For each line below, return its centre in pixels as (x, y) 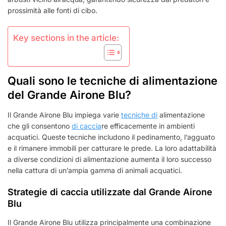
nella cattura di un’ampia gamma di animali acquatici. (95, 170)
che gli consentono (40, 126)
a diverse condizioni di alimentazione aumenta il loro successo (109, 159)
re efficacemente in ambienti (148, 126)
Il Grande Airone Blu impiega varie (64, 115)
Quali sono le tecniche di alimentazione (112, 80)
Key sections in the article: (66, 38)
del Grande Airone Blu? (69, 95)
